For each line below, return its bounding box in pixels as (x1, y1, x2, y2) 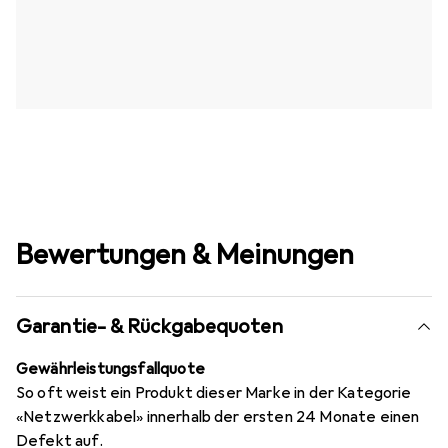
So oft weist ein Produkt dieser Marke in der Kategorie (16, 382, 412, 403)
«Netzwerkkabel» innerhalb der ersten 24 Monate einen (16, 406, 420, 427)
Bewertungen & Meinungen (16, 236, 354, 272)
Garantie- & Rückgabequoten (16, 313, 283, 339)
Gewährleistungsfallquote (16, 358, 205, 379)
